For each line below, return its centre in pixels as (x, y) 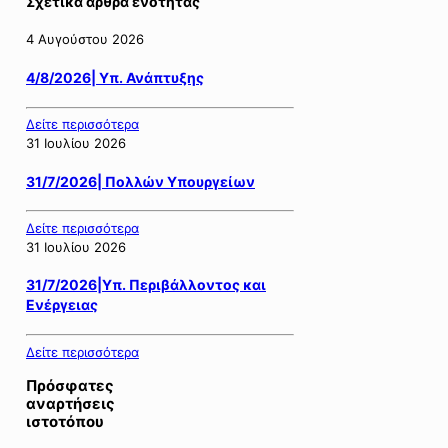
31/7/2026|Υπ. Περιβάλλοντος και (146, 285)
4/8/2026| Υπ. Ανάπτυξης (115, 77)
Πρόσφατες (70, 385)
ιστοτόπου (65, 421)
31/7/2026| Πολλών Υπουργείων (140, 181)
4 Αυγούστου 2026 (85, 39)
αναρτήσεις (70, 403)
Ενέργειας (62, 305)
